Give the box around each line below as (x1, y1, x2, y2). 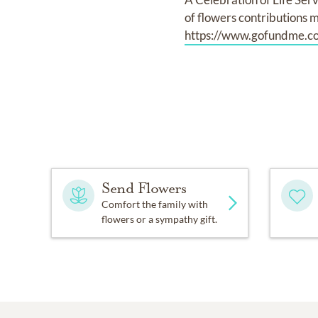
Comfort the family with (102, 197, 208, 210)
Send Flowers (102, 178, 187, 197)
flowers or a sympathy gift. (102, 212, 217, 225)
